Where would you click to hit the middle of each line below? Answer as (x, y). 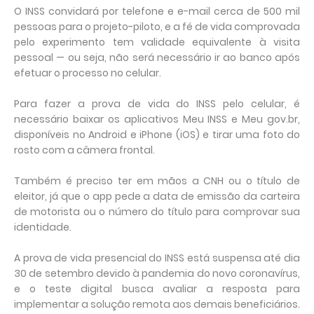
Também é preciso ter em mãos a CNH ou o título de (157, 181)
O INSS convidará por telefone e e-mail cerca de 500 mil (157, 11)
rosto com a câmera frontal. (84, 150)
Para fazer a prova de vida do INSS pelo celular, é (157, 104)
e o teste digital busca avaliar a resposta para (157, 289)
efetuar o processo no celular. (88, 73)
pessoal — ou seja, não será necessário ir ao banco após (157, 57)
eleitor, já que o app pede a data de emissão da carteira (157, 196)
